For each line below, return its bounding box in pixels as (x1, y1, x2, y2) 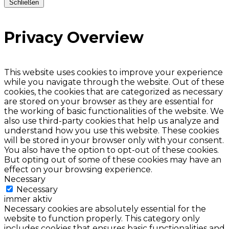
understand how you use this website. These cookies (4, 126, 219, 136)
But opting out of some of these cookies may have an (4, 155, 221, 165)
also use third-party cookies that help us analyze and (4, 116, 219, 126)
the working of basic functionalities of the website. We (4, 106, 224, 117)
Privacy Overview (4, 28, 144, 48)
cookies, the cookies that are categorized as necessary (4, 87, 223, 97)
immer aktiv (4, 194, 52, 204)
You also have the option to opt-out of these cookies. (4, 145, 219, 155)
